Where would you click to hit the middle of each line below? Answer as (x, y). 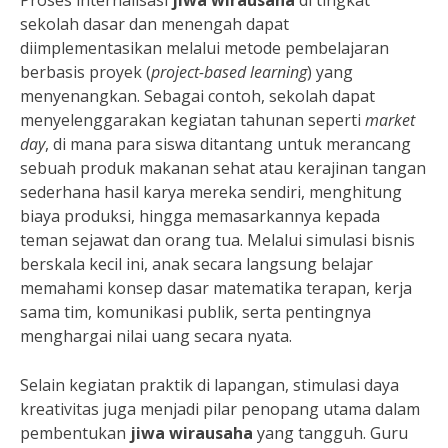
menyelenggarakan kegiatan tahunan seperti (192, 120)
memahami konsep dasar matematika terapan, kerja (216, 288)
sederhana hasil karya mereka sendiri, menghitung (211, 192)
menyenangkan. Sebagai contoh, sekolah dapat (197, 96)
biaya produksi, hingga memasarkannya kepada (200, 216)
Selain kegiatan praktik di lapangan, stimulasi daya (209, 385)
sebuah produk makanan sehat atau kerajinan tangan (223, 168)
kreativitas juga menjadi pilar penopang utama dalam (220, 409)
